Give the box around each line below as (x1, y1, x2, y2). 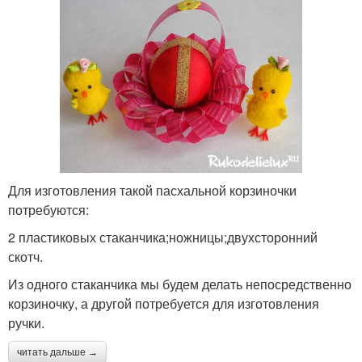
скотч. (8, 246, 43, 266)
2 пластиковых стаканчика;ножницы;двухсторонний (8, 227, 318, 246)
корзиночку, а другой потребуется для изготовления (8, 293, 319, 313)
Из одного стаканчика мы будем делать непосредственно (8, 274, 351, 293)
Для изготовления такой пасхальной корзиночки (8, 180, 297, 200)
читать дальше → (17, 346, 98, 358)
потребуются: (8, 200, 89, 219)
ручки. (8, 313, 44, 332)
